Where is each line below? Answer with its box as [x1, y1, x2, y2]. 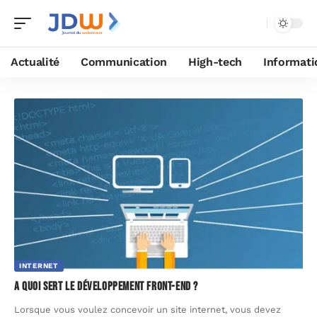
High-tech [188, 55, 243, 69]
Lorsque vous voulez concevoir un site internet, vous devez [14, 304, 281, 315]
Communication [81, 55, 167, 69]
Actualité [11, 55, 60, 69]
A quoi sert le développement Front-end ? [14, 279, 198, 294]
